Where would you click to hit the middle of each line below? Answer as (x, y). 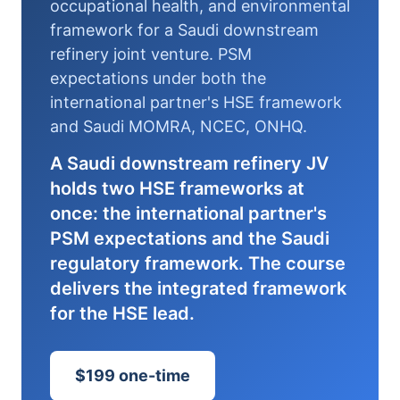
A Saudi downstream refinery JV (189, 164)
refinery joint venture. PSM (151, 54)
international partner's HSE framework (196, 103)
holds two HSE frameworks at (177, 189)
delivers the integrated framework (198, 289)
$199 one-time (133, 376)
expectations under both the (158, 79)
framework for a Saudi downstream (184, 30)
